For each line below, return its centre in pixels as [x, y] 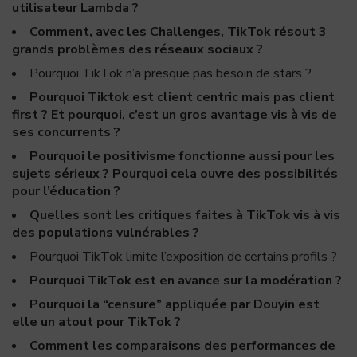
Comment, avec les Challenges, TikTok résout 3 [178, 32]
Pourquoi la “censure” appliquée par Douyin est [175, 304]
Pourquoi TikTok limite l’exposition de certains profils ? [183, 257]
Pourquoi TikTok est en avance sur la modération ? [186, 280]
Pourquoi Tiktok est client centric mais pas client [182, 97]
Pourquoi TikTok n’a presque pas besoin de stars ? [171, 73]
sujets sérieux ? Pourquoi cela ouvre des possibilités [175, 174]
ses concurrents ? [66, 132]
